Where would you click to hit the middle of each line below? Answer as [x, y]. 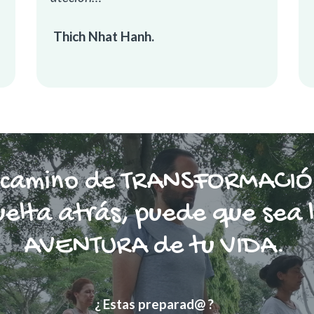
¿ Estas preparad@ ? [155, 303]
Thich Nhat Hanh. [103, 36]
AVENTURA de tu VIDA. [154, 246]
